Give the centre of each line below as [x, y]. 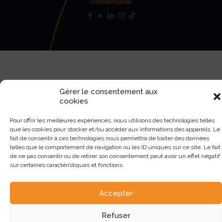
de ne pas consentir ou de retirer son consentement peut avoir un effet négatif [115, 156]
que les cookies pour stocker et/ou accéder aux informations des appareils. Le [115, 129]
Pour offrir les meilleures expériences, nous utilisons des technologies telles [112, 120]
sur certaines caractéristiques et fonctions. [67, 165]
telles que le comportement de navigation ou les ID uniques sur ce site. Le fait [115, 147]
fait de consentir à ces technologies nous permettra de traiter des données [110, 138]
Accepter [116, 193]
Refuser [116, 215]
